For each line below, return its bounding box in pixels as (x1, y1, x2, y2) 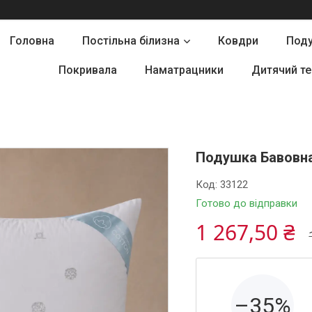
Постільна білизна (81, 34, 180, 47)
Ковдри (217, 34, 258, 47)
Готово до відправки (196, 197, 298, 210)
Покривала (58, 63, 117, 77)
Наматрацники (145, 63, 224, 77)
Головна (9, 34, 54, 47)
